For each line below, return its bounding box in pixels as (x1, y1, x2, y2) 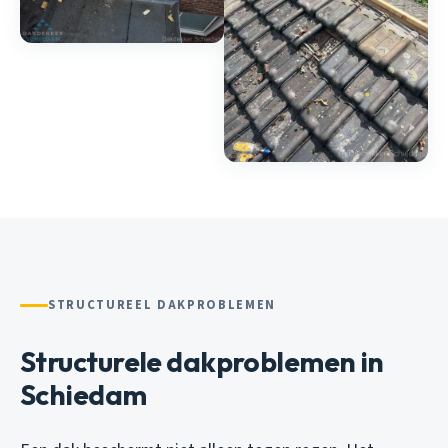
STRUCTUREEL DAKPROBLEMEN (48, 296, 276, 315)
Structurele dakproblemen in (20, 344, 384, 380)
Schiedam (20, 377, 147, 413)
